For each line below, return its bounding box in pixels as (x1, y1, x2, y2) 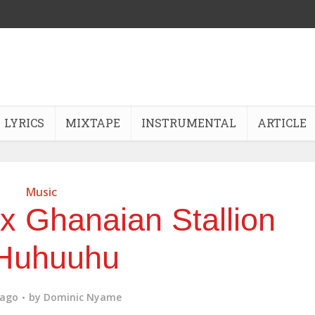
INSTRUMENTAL (141, 115, 236, 130)
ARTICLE (257, 115, 307, 130)
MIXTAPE (65, 115, 120, 130)
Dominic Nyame (44, 290, 122, 304)
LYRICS (4, 115, 44, 130)
